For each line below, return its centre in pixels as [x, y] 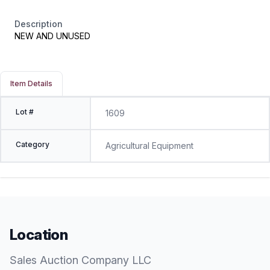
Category [33, 144]
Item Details [31, 83]
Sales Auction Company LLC [80, 260]
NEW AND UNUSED [52, 36]
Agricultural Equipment [149, 146]
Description [39, 24]
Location [39, 235]
